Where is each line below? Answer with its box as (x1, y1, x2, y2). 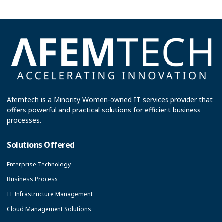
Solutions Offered (7, 139, 75, 150)
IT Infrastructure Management (7, 189, 93, 198)
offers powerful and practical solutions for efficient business (7, 105, 201, 114)
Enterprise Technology (7, 160, 71, 168)
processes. (7, 115, 41, 125)
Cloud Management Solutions (7, 204, 91, 213)
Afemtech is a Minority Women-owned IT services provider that (7, 94, 213, 104)
